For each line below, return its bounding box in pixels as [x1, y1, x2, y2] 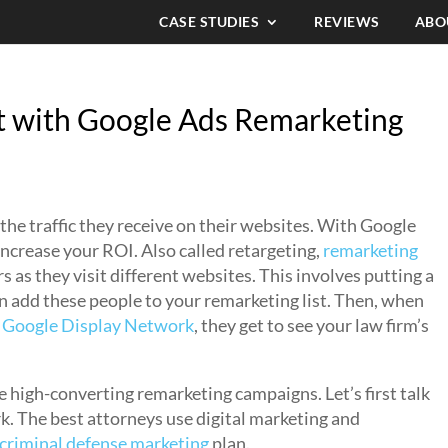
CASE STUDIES [159, 13, 260, 30]
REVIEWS [314, 13, 380, 30]
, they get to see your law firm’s [193, 314, 429, 336]
